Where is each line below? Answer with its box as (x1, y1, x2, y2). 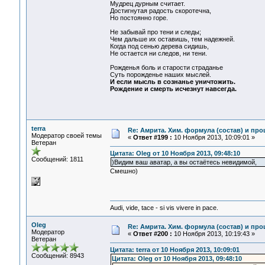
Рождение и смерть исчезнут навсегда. (109, 85, 237, 93)
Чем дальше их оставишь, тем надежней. (109, 35, 235, 43)
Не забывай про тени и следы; (109, 28, 201, 36)
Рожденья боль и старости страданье (109, 64, 223, 72)
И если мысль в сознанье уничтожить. (109, 78, 235, 86)
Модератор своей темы (31, 132, 102, 139)
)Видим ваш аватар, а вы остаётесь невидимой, (111, 159, 257, 166)
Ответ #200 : (132, 230, 172, 237)
